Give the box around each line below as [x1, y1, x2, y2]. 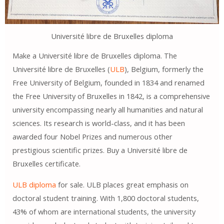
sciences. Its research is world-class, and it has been [12, 118, 185, 128]
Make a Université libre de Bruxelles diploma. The [12, 50, 177, 61]
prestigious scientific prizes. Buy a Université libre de [12, 145, 187, 155]
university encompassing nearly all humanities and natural [12, 104, 203, 115]
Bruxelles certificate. [12, 158, 80, 169]
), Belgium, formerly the [124, 64, 203, 74]
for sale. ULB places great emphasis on [55, 179, 188, 189]
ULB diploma [12, 179, 56, 189]
